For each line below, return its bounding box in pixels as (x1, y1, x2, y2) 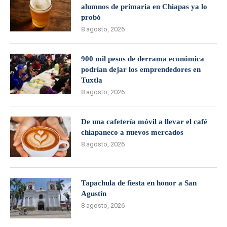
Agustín (81, 190, 106, 198)
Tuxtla (81, 76, 102, 84)
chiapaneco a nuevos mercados (81, 128, 183, 136)
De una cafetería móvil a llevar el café (81, 118, 207, 126)
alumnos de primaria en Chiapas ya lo (81, 3, 207, 11)
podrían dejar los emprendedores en (81, 65, 201, 73)
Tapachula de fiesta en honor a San (81, 179, 197, 187)
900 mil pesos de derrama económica (81, 55, 204, 63)
